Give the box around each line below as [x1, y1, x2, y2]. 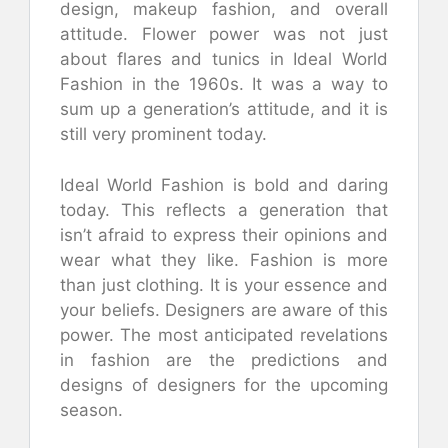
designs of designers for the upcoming [60, 374, 388, 395]
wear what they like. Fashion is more [60, 249, 388, 270]
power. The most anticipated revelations [60, 324, 388, 345]
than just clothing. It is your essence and [60, 274, 388, 295]
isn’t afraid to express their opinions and [60, 224, 388, 245]
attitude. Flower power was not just [60, 24, 388, 44]
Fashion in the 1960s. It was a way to [60, 74, 388, 94]
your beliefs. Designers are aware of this [60, 299, 388, 320]
